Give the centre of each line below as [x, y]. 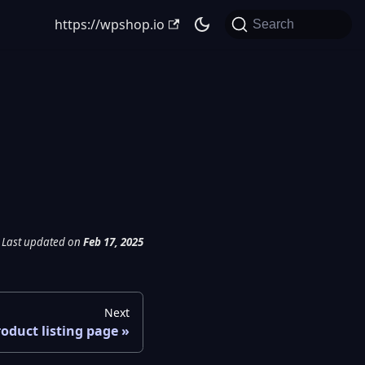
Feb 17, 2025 [113, 242]
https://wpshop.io [110, 24]
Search [274, 24]
